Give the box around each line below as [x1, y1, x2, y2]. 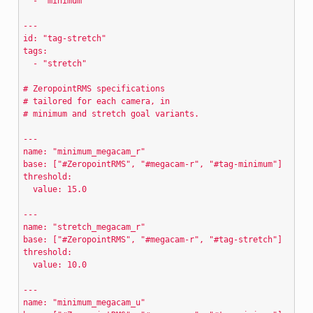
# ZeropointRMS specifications [23, 83, 166, 94]
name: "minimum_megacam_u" [23, 297, 146, 307]
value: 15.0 [23, 184, 87, 194]
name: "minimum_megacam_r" [23, 146, 146, 156]
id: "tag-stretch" [23, 33, 107, 43]
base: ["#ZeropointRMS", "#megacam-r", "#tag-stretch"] [23, 234, 283, 245]
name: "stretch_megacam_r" [23, 221, 146, 232]
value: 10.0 [23, 259, 87, 270]
